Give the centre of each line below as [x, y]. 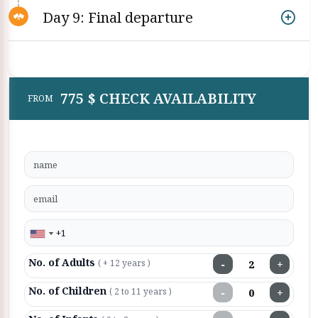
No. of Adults [63, 262]
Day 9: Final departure [118, 17]
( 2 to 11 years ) [141, 291]
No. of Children [69, 291]
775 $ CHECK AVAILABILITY [158, 98]
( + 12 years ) [124, 263]
